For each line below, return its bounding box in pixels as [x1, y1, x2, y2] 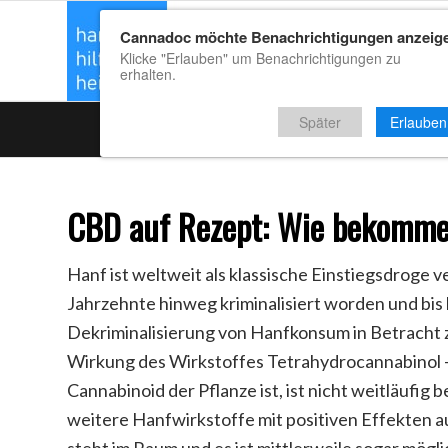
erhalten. [120, 64, 176, 84]
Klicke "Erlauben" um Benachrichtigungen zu [120, 48, 401, 68]
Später [299, 112, 341, 132]
